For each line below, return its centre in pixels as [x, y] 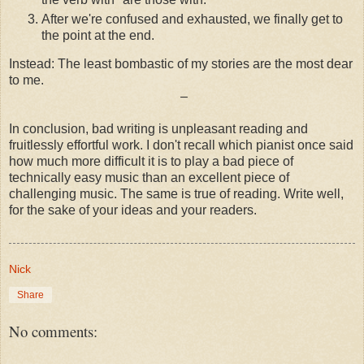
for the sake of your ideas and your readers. [133, 210]
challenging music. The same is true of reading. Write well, [176, 194]
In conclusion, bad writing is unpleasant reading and [158, 129]
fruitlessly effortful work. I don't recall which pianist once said [181, 145]
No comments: [53, 331]
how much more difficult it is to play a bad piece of [151, 162]
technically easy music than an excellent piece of [149, 178]
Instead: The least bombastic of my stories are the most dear [181, 64]
